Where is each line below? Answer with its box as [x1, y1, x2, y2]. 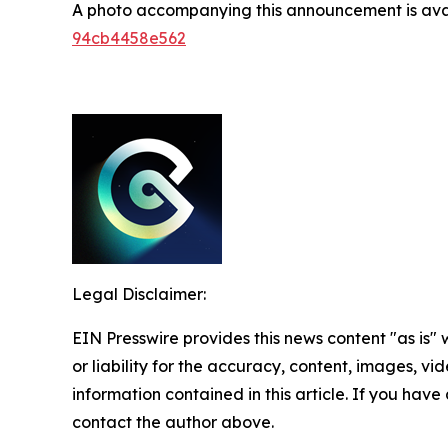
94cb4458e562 [72, 27, 186, 48]
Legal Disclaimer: [72, 283, 206, 304]
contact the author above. [72, 411, 274, 432]
